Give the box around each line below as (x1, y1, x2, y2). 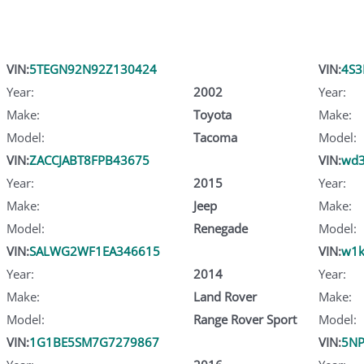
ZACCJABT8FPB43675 (29, 151, 149, 168)
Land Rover (193, 288, 257, 305)
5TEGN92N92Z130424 (29, 60, 157, 77)
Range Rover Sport (193, 310, 297, 327)
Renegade (193, 219, 248, 236)
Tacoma (193, 128, 237, 145)
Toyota (193, 106, 232, 123)
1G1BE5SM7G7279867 (29, 333, 159, 350)
